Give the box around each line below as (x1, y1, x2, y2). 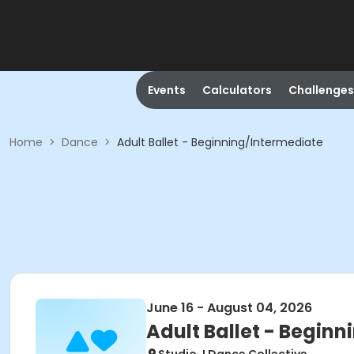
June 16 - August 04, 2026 (146, 299, 312, 317)
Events (147, 82, 186, 98)
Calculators (201, 82, 272, 98)
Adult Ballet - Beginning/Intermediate (117, 134, 323, 150)
